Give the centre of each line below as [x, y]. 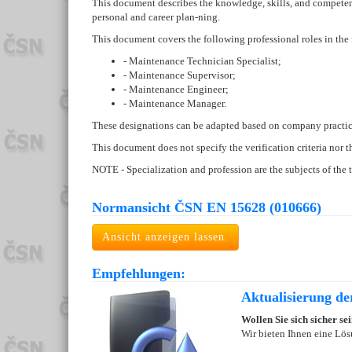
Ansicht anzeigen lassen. [165, 237]
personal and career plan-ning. [156, 17]
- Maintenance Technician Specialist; [202, 61]
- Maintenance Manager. [175, 104]
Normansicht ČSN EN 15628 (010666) [207, 208]
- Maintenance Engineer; [176, 90]
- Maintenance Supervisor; [180, 75]
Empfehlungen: [139, 274]
